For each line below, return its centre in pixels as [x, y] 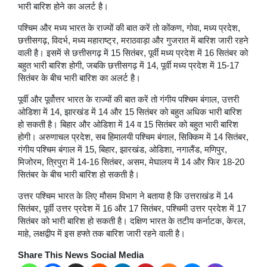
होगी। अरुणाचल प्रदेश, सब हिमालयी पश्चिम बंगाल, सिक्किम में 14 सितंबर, [133, 137]
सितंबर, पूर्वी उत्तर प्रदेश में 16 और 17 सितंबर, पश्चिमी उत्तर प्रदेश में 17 [132, 208]
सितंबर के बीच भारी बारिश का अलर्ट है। [79, 78]
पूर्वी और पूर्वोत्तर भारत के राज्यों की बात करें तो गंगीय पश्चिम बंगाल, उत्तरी [128, 99]
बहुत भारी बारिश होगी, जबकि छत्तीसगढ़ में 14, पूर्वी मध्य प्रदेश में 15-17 [128, 65]
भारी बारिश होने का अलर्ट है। [63, 6]
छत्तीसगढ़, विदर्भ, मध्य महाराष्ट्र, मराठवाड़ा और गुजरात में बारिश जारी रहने [133, 40]
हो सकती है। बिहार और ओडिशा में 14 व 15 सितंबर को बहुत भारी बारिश [128, 124]
